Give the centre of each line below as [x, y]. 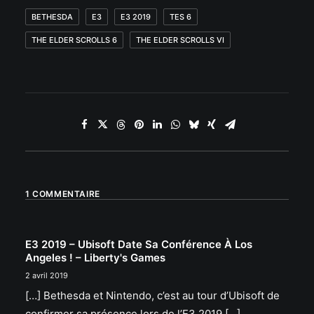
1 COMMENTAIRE [63, 194]
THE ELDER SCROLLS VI [180, 40]
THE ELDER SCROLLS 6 [74, 40]
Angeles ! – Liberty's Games [95, 258]
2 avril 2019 [47, 275]
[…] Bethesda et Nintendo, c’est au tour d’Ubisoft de [152, 295]
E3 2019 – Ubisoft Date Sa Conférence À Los [139, 244]
